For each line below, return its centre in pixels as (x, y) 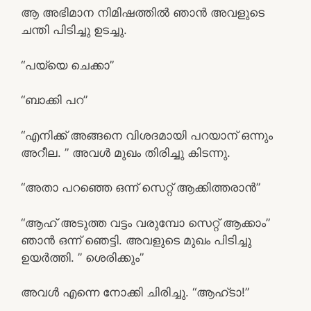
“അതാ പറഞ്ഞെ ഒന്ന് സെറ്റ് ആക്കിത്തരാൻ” (141, 187)
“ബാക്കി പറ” (54, 100)
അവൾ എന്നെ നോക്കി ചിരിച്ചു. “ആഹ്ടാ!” (135, 292)
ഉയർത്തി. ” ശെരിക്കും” (82, 257)
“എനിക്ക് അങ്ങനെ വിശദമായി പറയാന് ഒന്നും (147, 135)
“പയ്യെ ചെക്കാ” (67, 65)
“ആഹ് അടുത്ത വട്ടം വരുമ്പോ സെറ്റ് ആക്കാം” (145, 222)
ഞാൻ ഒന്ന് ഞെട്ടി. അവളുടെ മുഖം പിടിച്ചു (136, 240)
